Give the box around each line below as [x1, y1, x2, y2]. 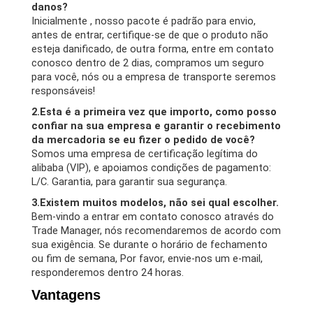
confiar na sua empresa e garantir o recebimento [31, 119, 281, 132]
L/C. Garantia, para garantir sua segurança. [31, 175, 227, 188]
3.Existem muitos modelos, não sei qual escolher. [31, 196, 279, 209]
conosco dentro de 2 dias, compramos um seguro [31, 56, 264, 69]
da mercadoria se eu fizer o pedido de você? [31, 133, 255, 146]
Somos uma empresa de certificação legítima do [31, 147, 258, 160]
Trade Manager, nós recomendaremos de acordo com [31, 224, 281, 237]
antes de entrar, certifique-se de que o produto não [31, 28, 268, 41]
